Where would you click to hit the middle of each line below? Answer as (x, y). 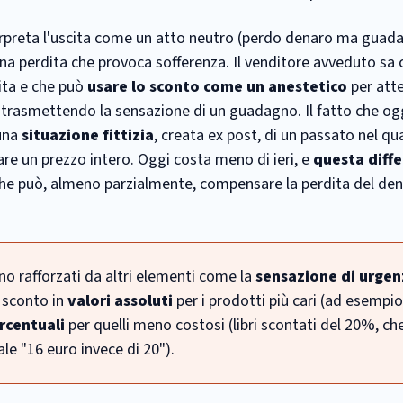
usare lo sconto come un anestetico (217, 87)
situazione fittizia (88, 135)
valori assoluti (120, 301)
